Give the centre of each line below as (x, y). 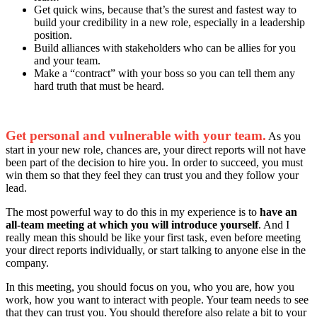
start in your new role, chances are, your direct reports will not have (156, 149)
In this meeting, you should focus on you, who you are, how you (150, 287)
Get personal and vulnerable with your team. (136, 135)
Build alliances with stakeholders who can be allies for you (165, 47)
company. (27, 263)
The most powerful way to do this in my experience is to (133, 212)
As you (283, 136)
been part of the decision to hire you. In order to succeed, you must (154, 162)
